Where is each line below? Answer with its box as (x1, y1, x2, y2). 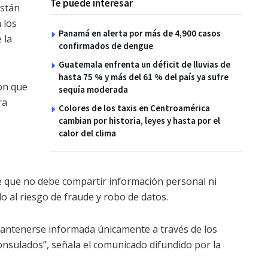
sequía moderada (59, 84, 128, 96)
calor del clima (59, 127, 116, 139)
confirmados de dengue (59, 40, 153, 52)
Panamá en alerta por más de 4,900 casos (59, 28, 221, 39)
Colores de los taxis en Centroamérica (59, 102, 210, 114)
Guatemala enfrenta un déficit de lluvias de (59, 59, 230, 71)
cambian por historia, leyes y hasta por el (59, 115, 220, 127)
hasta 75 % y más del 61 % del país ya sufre (59, 71, 229, 83)
